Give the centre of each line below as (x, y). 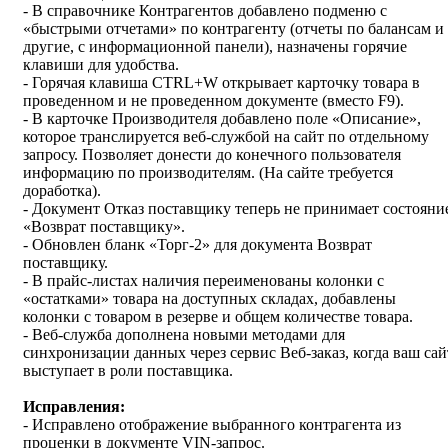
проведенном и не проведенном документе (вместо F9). (215, 101)
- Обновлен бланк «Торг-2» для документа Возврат (197, 245)
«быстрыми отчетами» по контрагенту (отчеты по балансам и (233, 29)
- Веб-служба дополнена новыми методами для (184, 335)
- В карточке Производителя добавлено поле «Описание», (222, 119)
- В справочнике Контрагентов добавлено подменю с (205, 11)
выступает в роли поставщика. (128, 371)
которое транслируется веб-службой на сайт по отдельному (226, 137)
